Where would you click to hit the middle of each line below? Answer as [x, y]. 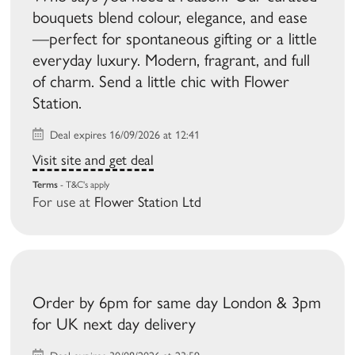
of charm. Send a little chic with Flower [161, 82]
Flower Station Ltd [148, 202]
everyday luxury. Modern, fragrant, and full [172, 60]
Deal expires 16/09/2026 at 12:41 [124, 136]
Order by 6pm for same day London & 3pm [177, 303]
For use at [64, 202]
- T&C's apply [84, 185]
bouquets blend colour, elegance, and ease [170, 17]
